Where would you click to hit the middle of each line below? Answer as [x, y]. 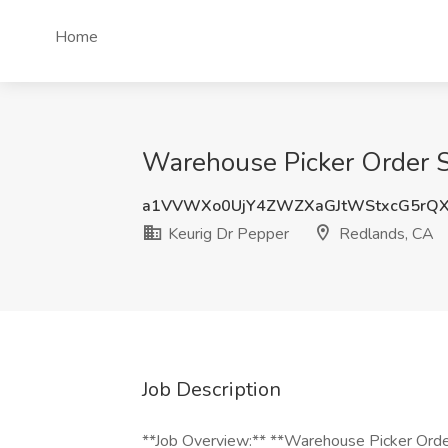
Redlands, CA [384, 234]
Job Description [211, 389]
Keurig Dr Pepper [226, 234]
